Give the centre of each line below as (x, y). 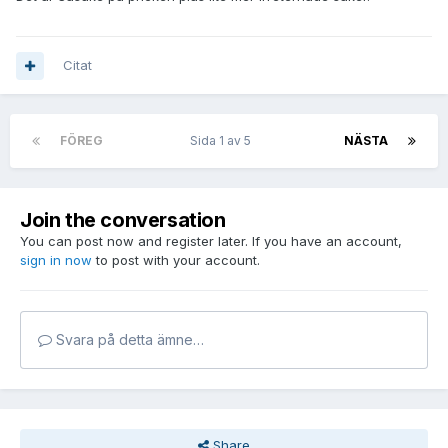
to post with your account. (176, 260)
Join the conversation (123, 220)
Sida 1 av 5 (223, 141)
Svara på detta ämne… (128, 340)
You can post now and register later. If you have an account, (211, 241)
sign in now (56, 260)
